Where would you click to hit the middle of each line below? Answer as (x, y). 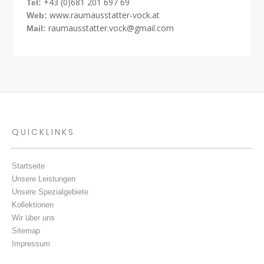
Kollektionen (33, 204)
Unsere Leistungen (44, 179)
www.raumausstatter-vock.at (105, 15)
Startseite (28, 166)
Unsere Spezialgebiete (50, 192)
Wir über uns (33, 217)
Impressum (31, 243)
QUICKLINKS (43, 132)
